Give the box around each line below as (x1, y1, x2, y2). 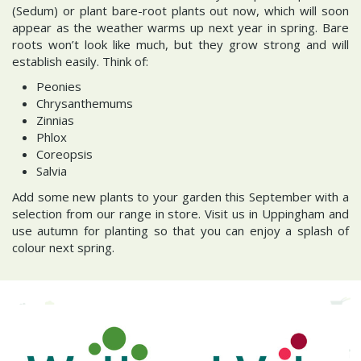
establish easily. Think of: (12, 52, 151, 69)
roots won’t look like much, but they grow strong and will (12, 35, 349, 52)
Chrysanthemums (36, 95, 133, 111)
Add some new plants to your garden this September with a (12, 188, 349, 205)
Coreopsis (36, 146, 93, 162)
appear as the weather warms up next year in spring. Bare (12, 19, 349, 35)
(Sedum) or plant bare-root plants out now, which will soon (12, 2, 349, 19)
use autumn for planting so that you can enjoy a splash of (12, 222, 349, 239)
